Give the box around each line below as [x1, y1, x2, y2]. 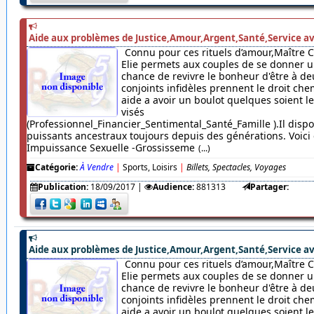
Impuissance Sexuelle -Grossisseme [26, 141, 195, 155]
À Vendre [79, 161, 114, 174]
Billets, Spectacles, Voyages [186, 161, 286, 174]
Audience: [152, 181, 194, 193]
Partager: [250, 181, 289, 193]
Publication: [37, 181, 88, 193]
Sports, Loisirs [122, 161, 177, 174]
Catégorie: [34, 161, 78, 174]
